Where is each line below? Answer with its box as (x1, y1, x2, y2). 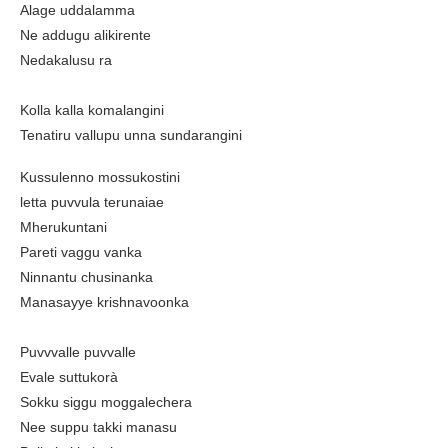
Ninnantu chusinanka (20, 268, 153, 285)
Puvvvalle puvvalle (20, 343, 136, 360)
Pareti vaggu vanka (20, 243, 142, 260)
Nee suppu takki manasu (20, 418, 177, 435)
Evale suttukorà (20, 368, 118, 385)
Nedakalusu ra (20, 51, 112, 68)
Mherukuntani (20, 218, 107, 235)
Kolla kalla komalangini (20, 101, 164, 118)
